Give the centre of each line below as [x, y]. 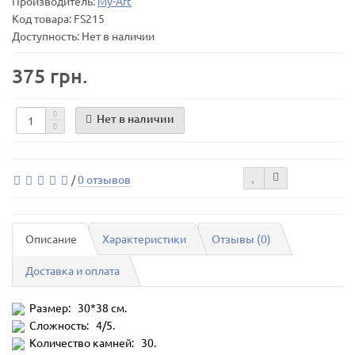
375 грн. [50, 75]
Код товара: [43, 18]
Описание [51, 238]
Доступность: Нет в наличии [83, 35]
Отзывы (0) [241, 238]
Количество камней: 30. [93, 342]
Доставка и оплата [73, 270]
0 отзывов [104, 179]
